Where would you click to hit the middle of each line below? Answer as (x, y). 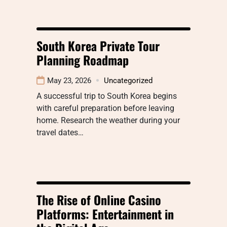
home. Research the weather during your (108, 120)
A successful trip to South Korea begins (107, 96)
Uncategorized (128, 80)
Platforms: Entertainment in (105, 214)
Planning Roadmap (83, 60)
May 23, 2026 (69, 80)
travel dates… (60, 132)
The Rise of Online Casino (99, 199)
